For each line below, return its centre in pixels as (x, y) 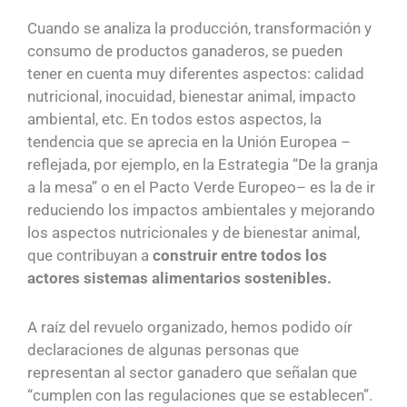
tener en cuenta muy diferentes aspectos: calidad (196, 73)
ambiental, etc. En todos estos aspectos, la (174, 119)
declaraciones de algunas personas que (163, 350)
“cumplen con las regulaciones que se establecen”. (200, 396)
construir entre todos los (240, 255)
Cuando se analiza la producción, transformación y (199, 28)
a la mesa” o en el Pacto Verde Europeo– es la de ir (201, 187)
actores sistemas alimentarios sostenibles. (179, 278)
